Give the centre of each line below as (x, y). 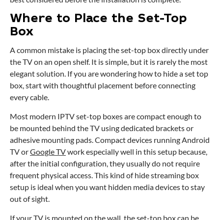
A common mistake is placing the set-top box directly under (109, 50)
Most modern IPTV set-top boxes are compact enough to (106, 116)
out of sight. (30, 198)
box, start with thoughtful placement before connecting (103, 85)
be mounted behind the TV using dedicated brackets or (102, 128)
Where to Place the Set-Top (98, 19)
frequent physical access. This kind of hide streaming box (104, 175)
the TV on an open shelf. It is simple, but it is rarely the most (109, 61)
